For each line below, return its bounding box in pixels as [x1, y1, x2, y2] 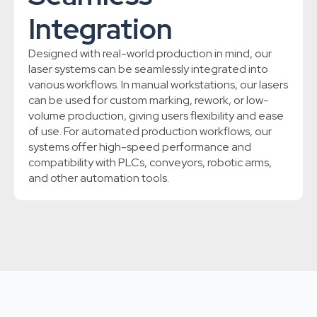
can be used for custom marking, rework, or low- [28, 93, 269, 108]
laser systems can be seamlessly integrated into [28, 62, 268, 77]
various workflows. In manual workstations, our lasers [28, 77, 288, 93]
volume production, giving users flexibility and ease [28, 108, 284, 124]
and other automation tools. [28, 171, 169, 186]
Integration [28, 10, 173, 48]
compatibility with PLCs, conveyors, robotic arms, [28, 155, 272, 171]
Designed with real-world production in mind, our [28, 46, 272, 62]
